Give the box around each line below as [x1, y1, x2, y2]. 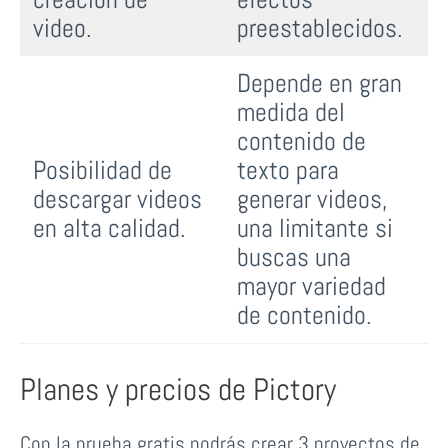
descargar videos [33, 182, 202, 216]
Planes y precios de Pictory [20, 368, 336, 409]
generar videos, [237, 182, 388, 216]
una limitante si [237, 211, 393, 245]
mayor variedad [237, 269, 386, 303]
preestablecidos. [237, 11, 403, 45]
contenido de [237, 124, 366, 158]
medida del [237, 95, 345, 129]
